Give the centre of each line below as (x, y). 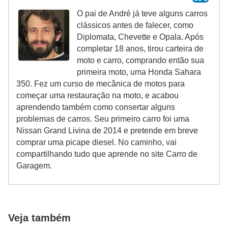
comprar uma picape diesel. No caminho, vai (96, 142)
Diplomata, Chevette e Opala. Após (140, 37)
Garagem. (34, 166)
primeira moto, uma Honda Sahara (139, 72)
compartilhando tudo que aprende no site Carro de (107, 154)
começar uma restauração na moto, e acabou (97, 96)
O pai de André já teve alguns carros (142, 14)
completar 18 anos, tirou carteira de (140, 49)
